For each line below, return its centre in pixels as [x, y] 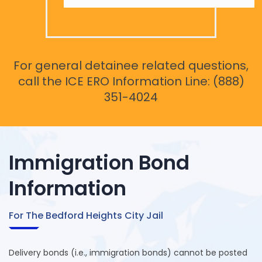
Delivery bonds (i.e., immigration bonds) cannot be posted [128, 253]
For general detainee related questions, [131, 66]
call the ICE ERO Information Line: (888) [131, 82]
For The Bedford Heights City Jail [86, 216]
